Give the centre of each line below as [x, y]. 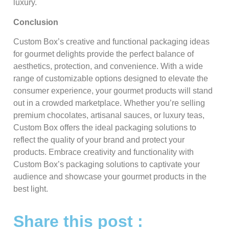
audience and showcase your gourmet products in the [110, 177]
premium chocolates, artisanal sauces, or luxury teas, [109, 116]
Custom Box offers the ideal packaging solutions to [105, 128]
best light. [31, 189]
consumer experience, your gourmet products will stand [113, 91]
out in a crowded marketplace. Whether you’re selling [109, 103]
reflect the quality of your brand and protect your [99, 140]
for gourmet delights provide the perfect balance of [104, 54]
